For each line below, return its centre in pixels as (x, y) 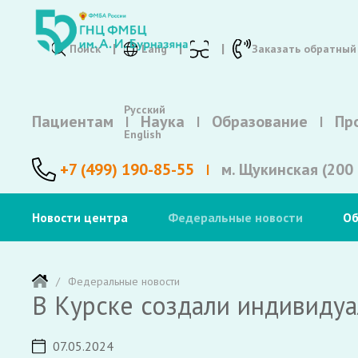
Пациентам (73, 121)
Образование (260, 121)
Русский (145, 109)
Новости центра (80, 217)
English (143, 134)
